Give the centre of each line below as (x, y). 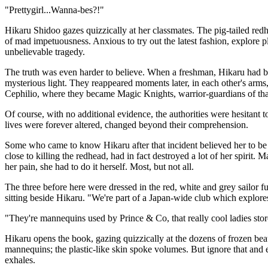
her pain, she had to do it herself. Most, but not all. (99, 167)
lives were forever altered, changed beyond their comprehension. (127, 125)
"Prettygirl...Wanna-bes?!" (54, 10)
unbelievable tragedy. (45, 52)
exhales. (20, 260)
